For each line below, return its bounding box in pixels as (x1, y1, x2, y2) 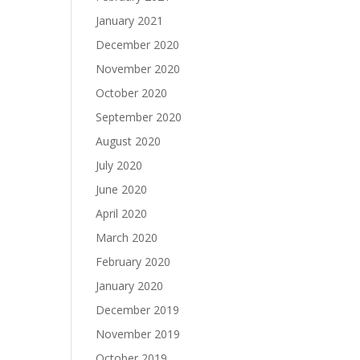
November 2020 (96, 61, 181, 76)
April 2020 (96, 206, 148, 221)
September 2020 (96, 109, 182, 125)
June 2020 (96, 182, 148, 197)
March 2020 (96, 230, 158, 245)
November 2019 (96, 326, 181, 342)
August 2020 (96, 133, 162, 149)
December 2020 (96, 37, 180, 52)
